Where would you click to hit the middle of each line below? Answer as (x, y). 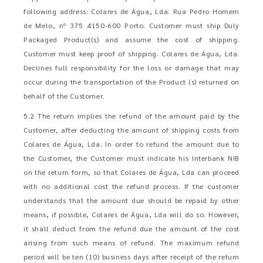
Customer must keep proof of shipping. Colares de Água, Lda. (131, 53)
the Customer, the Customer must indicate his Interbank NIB (131, 158)
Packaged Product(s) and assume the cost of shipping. (131, 39)
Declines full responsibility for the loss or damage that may (131, 68)
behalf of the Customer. (64, 96)
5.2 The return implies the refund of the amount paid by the (131, 116)
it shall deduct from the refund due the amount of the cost (131, 228)
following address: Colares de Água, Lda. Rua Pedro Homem (131, 11)
